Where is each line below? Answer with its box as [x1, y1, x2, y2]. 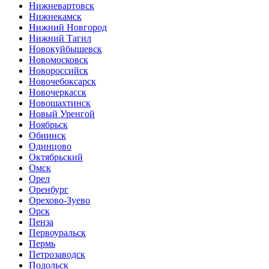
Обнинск [29, 130, 66, 141]
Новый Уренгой [29, 108, 95, 119]
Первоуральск [29, 227, 86, 238]
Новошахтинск [29, 97, 91, 108]
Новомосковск [29, 54, 88, 65]
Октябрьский [29, 151, 83, 162]
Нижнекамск [29, 11, 82, 22]
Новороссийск [29, 65, 88, 76]
